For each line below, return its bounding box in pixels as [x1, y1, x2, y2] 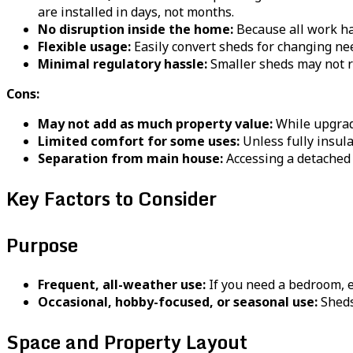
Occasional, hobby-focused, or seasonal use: [38, 293, 318, 311]
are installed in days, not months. [38, 3, 234, 21]
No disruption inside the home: [38, 20, 233, 39]
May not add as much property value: [38, 115, 273, 133]
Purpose [6, 229, 78, 261]
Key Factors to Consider [6, 183, 217, 214]
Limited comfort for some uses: [38, 132, 240, 150]
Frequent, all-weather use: [38, 276, 206, 294]
